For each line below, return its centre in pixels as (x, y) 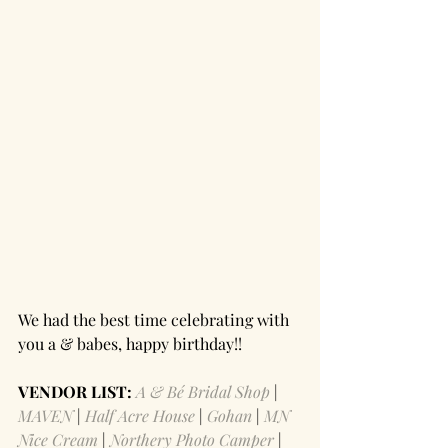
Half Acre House (142, 416)
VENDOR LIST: (77, 392)
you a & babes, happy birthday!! (132, 344)
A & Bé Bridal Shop (203, 392)
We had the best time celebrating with (155, 320)
